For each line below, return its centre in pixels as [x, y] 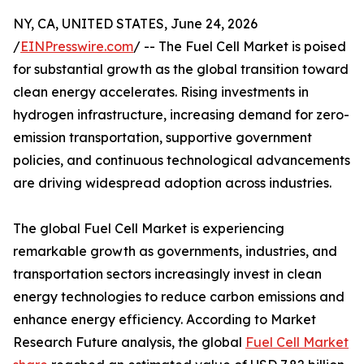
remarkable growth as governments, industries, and [175, 251]
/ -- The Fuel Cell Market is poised [240, 47]
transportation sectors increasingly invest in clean [167, 274]
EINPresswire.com [77, 47]
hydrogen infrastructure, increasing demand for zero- [181, 115]
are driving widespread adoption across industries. [172, 183]
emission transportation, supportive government [162, 138]
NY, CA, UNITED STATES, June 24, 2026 [135, 24]
